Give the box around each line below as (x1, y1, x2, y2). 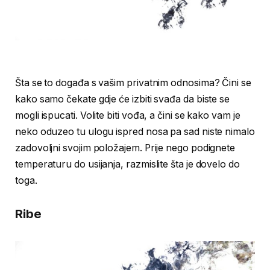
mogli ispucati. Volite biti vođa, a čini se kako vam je (15, 109, 240, 121)
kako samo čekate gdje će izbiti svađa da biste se (15, 93, 230, 105)
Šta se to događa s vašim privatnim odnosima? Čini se (15, 77, 251, 89)
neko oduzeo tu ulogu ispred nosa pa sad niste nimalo (15, 125, 255, 137)
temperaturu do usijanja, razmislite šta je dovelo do (15, 158, 240, 170)
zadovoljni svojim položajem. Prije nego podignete (15, 142, 236, 154)
